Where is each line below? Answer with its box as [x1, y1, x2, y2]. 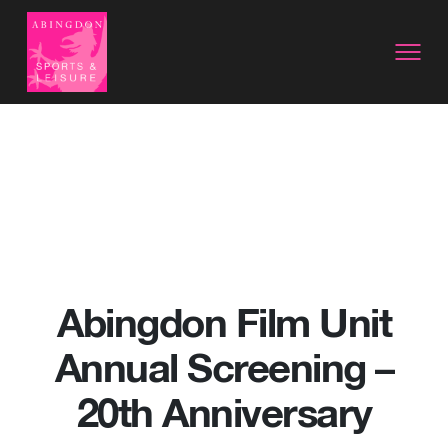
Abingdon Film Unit [57, 306, 391, 346]
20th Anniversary [76, 396, 372, 436]
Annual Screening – [54, 351, 394, 391]
